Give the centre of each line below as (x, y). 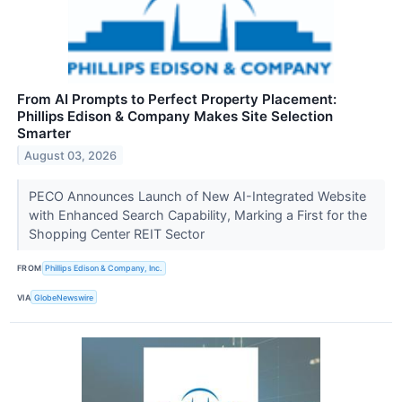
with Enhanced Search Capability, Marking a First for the (197, 214)
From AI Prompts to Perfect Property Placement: (177, 99)
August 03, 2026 (71, 155)
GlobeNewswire (64, 297)
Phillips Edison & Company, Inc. (104, 268)
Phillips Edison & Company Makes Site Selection (175, 116)
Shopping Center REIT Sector (118, 233)
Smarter (44, 133)
